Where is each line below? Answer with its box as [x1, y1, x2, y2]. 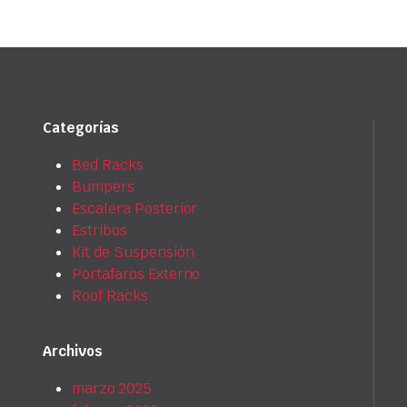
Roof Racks [72, 286, 148, 306]
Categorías [43, 119, 119, 137]
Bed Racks [72, 155, 144, 175]
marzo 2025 [72, 379, 152, 399]
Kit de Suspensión [72, 243, 194, 263]
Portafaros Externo [72, 264, 201, 284]
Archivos [43, 342, 103, 361]
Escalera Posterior [72, 199, 198, 219]
